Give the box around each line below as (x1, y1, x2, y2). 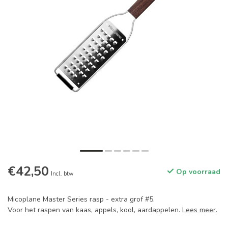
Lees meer (182, 205, 216, 215)
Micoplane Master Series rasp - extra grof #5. (8, 194, 155, 205)
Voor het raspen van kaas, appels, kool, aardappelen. (8, 205, 182, 215)
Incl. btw (51, 170, 73, 178)
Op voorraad (174, 167, 220, 177)
